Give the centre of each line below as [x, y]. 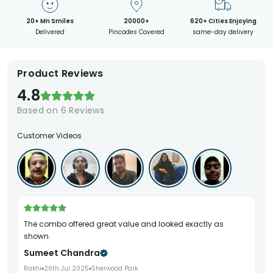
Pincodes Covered [136, 32]
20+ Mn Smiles [50, 21]
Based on [39, 110]
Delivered [50, 32]
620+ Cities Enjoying [223, 21]
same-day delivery [223, 32]
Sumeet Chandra [62, 253]
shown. [37, 236]
